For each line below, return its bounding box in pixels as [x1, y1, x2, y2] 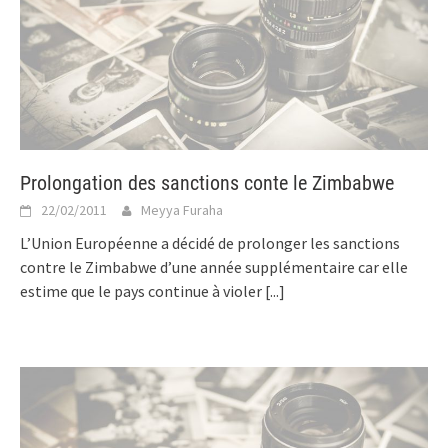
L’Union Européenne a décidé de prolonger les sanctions [20, 233, 400, 254]
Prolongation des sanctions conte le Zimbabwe [20, 171, 394, 196]
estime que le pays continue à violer [20, 281, 265, 302]
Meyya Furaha [141, 201, 223, 220]
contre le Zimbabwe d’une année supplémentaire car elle [20, 257, 408, 278]
